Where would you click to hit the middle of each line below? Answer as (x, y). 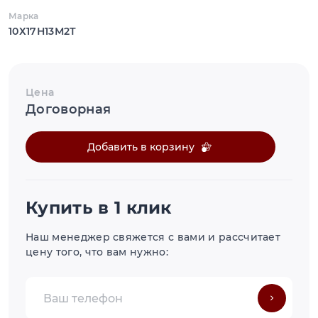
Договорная (68, 110)
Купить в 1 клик (99, 208)
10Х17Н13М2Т (43, 32)
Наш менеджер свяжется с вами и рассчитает (153, 237)
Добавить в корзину (141, 147)
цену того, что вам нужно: (97, 252)
